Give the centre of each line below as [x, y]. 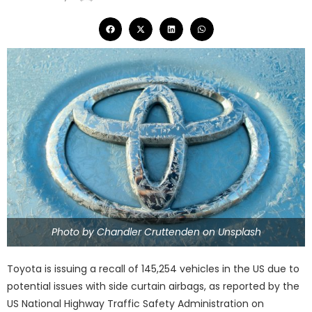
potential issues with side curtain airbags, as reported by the [153, 287]
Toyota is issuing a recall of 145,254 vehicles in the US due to [153, 269]
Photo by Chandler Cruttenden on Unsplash [156, 232]
